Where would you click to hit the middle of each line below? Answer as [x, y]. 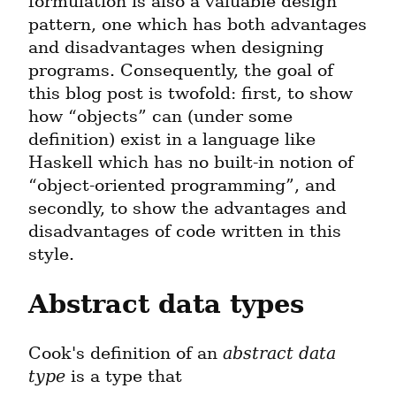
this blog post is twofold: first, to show [190, 94]
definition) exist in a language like [172, 140]
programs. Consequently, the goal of [181, 71]
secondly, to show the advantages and [187, 209]
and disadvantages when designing [176, 48]
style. [51, 255]
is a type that [124, 377]
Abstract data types [166, 305]
